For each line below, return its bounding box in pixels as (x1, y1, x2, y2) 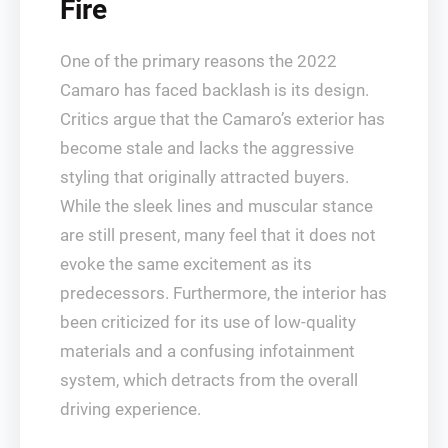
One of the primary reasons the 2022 (60, 51, 337, 71)
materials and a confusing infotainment (60, 341, 355, 361)
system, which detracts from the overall (60, 370, 358, 390)
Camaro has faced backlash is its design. (60, 80, 369, 100)
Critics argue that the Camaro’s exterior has (60, 109, 385, 129)
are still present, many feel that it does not (60, 225, 376, 245)
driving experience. (60, 399, 201, 419)
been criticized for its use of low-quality (60, 312, 356, 332)
